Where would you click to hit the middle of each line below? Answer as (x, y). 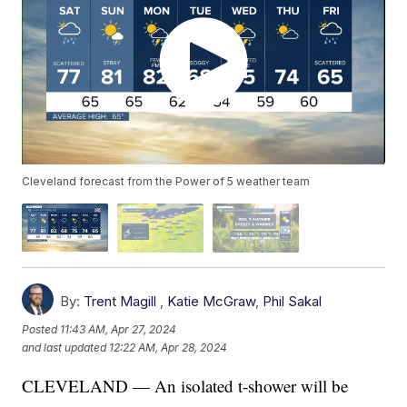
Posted (41, 330)
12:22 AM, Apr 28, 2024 (169, 348)
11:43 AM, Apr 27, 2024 (119, 330)
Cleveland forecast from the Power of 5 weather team (166, 182)
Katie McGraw (212, 301)
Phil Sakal (293, 301)
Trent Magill (120, 301)
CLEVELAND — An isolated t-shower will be (185, 385)
